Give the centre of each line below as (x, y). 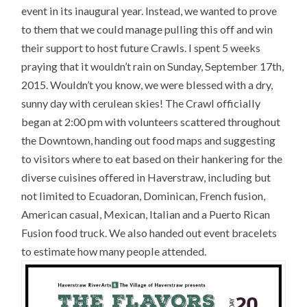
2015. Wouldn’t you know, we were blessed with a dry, (147, 84)
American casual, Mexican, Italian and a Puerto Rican (146, 214)
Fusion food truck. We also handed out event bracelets (149, 232)
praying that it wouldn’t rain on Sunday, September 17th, (153, 66)
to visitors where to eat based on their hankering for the (152, 158)
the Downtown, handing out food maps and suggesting (149, 140)
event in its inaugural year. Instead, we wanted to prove (149, 10)
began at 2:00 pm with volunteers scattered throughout (151, 121)
